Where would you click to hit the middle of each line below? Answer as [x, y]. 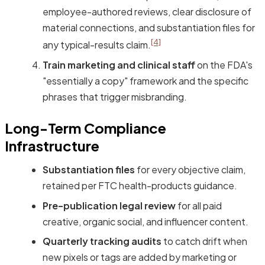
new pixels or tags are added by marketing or [140, 257]
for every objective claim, [190, 170]
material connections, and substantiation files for [149, 28]
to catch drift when [204, 241]
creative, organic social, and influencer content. [146, 221]
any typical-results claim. [97, 45]
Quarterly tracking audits [102, 241]
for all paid [199, 205]
